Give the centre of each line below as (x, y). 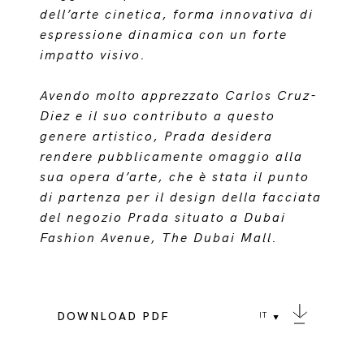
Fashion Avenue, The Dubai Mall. (159, 238)
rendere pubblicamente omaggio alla (172, 157)
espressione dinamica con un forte (164, 35)
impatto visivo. (93, 56)
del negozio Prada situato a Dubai (163, 218)
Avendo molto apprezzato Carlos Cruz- (179, 96)
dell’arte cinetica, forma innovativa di (177, 15)
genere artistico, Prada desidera (157, 137)
